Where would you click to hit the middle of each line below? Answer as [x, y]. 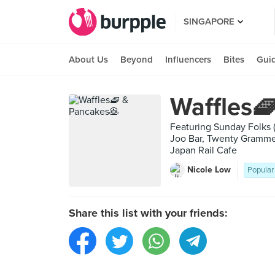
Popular [261, 170]
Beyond [137, 60]
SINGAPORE [209, 21]
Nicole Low [209, 170]
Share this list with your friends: [148, 213]
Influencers [188, 60]
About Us [88, 60]
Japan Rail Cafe [203, 150]
